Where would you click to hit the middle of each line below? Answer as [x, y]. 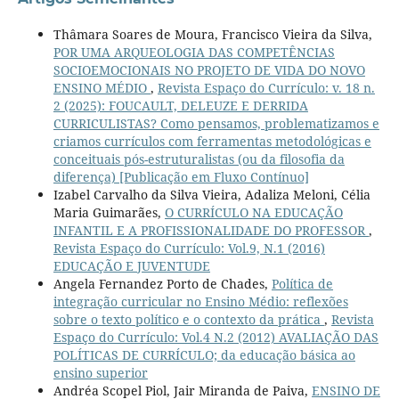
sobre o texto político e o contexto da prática [188, 319]
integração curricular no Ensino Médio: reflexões [200, 301]
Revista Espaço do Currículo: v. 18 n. [266, 87]
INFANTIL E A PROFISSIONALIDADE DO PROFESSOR [211, 230]
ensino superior [100, 372]
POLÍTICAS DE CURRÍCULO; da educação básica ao [204, 354]
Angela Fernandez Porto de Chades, [162, 283]
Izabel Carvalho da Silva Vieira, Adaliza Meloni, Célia [212, 194]
